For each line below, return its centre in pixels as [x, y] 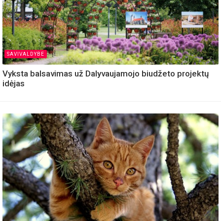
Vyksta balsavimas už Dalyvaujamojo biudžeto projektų [106, 74]
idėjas [14, 83]
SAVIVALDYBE [26, 54]
